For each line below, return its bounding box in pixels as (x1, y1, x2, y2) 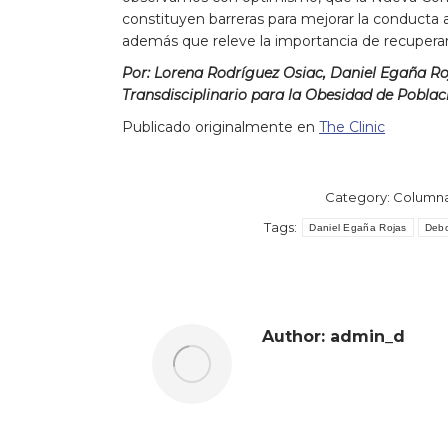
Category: (324, 188, 393, 205)
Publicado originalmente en (122, 117, 319, 136)
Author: (262, 326, 325, 346)
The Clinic (319, 117, 385, 136)
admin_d (325, 326, 405, 346)
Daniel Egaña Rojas (309, 221, 407, 233)
